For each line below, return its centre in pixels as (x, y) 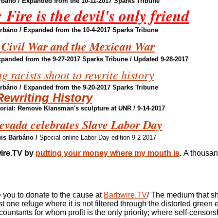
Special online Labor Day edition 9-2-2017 (98, 137)
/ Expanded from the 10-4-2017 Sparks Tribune (88, 30)
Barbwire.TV (125, 195)
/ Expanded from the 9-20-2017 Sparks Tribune (89, 87)
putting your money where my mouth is (108, 153)
